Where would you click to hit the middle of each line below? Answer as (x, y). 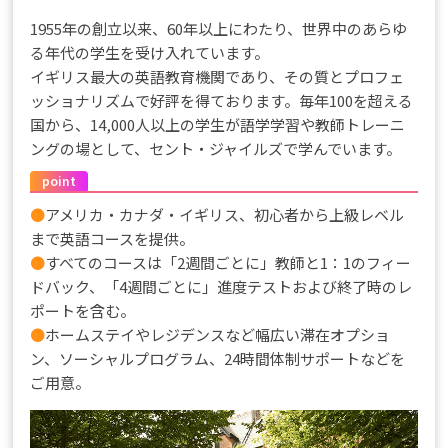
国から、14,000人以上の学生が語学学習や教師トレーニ (218, 125)
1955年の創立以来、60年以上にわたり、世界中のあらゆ (219, 29)
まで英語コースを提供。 (112, 239)
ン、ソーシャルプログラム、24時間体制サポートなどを (218, 359)
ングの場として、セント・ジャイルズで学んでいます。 (216, 149)
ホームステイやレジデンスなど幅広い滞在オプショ (218, 335)
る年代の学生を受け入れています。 (150, 53)
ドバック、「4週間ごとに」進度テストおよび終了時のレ (221, 287)
